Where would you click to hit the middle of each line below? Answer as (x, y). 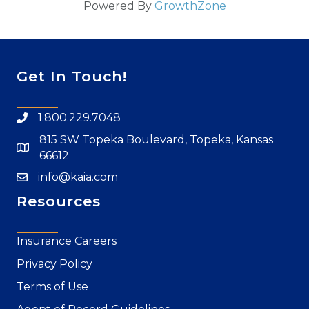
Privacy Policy (54, 264)
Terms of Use (52, 287)
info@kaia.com (78, 177)
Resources (59, 201)
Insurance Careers (67, 241)
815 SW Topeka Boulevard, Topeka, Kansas (156, 140)
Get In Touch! (72, 77)
